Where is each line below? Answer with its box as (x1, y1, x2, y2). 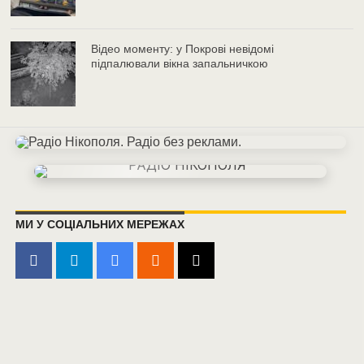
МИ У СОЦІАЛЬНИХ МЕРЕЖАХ (15, 218, 184, 232)
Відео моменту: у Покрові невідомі (91, 42, 275, 56)
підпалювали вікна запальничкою (91, 57, 269, 71)
